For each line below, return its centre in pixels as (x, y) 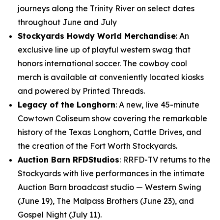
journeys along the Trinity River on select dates (106, 8)
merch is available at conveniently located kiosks (111, 77)
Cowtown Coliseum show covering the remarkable (112, 118)
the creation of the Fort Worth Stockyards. (97, 146)
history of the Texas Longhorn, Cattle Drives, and (110, 132)
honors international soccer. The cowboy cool (102, 63)
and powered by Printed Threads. (81, 91)
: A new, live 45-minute (157, 105)
